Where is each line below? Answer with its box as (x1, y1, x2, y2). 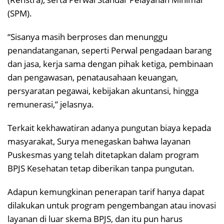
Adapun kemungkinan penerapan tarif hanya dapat (7, 185, 204, 197)
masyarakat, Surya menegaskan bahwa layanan (7, 135, 190, 147)
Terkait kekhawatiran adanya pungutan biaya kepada (7, 121, 211, 133)
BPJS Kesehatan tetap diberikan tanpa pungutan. (7, 162, 194, 174)
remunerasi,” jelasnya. (7, 98, 94, 110)
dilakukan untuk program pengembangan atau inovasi (7, 199, 216, 211)
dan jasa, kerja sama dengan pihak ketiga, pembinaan (7, 57, 213, 69)
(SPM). (7, 7, 32, 19)
